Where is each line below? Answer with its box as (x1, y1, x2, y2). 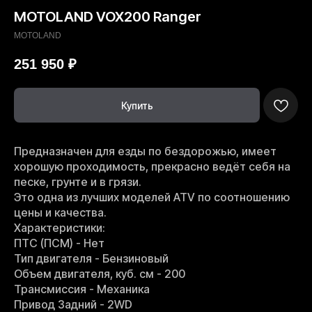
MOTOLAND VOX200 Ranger (14, 8, 201, 25)
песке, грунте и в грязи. (14, 175, 141, 189)
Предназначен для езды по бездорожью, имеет (14, 144, 276, 159)
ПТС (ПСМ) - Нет (14, 236, 104, 251)
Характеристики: (14, 221, 105, 235)
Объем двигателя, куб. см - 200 (14, 267, 185, 281)
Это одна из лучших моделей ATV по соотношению (14, 190, 290, 205)
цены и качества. (14, 205, 107, 220)
